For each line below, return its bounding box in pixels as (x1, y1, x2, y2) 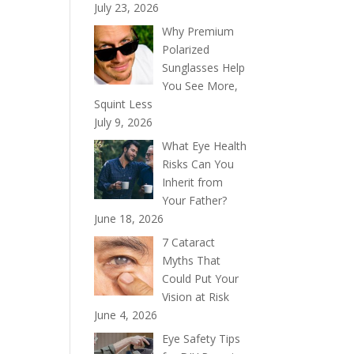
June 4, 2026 (94, 307, 158, 322)
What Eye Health (161, 137, 247, 153)
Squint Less (94, 96, 153, 111)
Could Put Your (161, 270, 239, 286)
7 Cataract (161, 234, 215, 250)
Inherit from (161, 174, 223, 190)
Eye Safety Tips (161, 330, 240, 346)
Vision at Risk (161, 288, 229, 304)
